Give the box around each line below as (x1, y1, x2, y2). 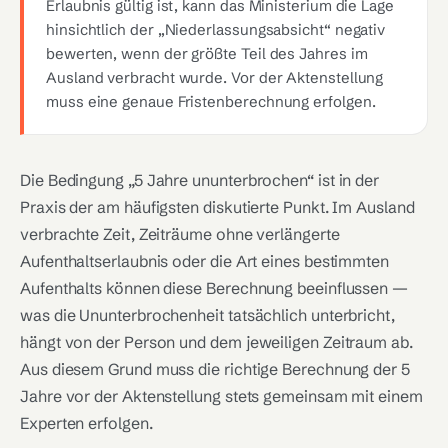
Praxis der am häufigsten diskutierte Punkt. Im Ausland (20, 197, 415, 217)
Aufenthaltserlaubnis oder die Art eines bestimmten (20, 251, 390, 271)
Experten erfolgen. (20, 413, 153, 433)
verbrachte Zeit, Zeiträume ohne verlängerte (20, 224, 340, 244)
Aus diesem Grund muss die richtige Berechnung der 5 (20, 359, 410, 379)
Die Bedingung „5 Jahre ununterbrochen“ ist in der (20, 170, 380, 190)
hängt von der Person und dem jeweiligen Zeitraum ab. (20, 332, 413, 352)
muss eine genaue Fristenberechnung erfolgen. (46, 92, 376, 111)
